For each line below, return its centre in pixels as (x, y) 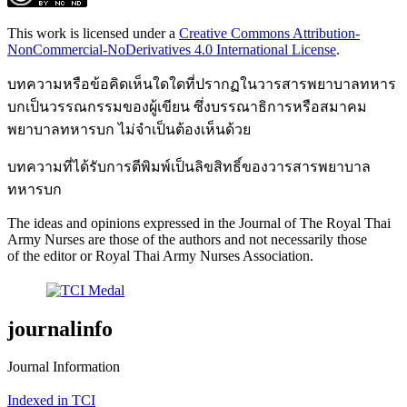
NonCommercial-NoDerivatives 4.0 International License (172, 50)
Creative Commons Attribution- (269, 34)
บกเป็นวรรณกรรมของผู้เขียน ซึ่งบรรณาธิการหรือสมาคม (187, 107)
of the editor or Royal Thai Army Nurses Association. (160, 256)
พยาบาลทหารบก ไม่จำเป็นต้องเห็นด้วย (129, 130)
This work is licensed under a (93, 34)
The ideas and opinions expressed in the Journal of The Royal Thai (199, 223)
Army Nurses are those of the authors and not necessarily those (187, 240)
